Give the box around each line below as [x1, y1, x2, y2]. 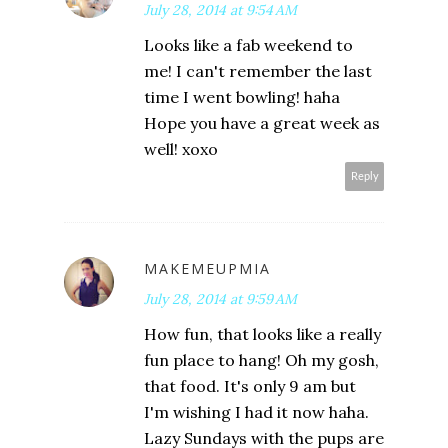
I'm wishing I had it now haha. [144, 401, 369, 422]
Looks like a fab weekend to [144, 34, 353, 55]
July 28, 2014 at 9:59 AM [144, 289, 297, 308]
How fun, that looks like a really [144, 323, 381, 344]
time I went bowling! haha [144, 86, 340, 107]
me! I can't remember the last [144, 60, 372, 81]
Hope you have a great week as [144, 112, 380, 133]
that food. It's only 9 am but [144, 375, 356, 396]
